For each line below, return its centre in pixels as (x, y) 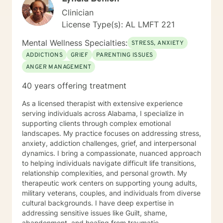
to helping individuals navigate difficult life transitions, (109, 163)
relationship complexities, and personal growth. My (100, 173)
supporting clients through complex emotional (96, 123)
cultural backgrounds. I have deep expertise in (98, 203)
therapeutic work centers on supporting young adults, (110, 183)
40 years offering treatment (74, 86)
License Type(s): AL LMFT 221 (118, 24)
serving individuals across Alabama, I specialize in (103, 113)
